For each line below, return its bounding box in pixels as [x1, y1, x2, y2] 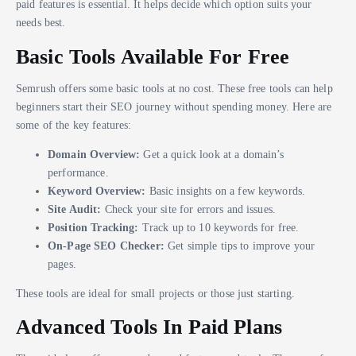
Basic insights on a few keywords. [145, 184, 306, 197]
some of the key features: [16, 118, 132, 131]
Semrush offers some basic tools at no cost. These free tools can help [16, 81, 333, 95]
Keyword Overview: [48, 184, 146, 197]
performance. [48, 165, 109, 179]
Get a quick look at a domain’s [140, 147, 284, 161]
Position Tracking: [48, 220, 139, 234]
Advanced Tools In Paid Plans [16, 315, 282, 339]
